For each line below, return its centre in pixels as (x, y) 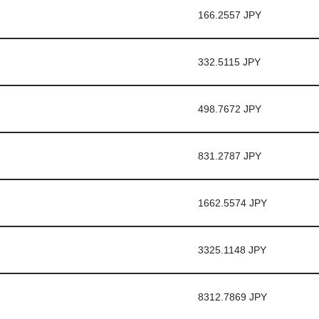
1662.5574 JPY (232, 203)
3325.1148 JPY (232, 250)
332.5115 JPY (229, 62)
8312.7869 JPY (232, 297)
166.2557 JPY (229, 15)
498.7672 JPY (229, 109)
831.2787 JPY (229, 156)
